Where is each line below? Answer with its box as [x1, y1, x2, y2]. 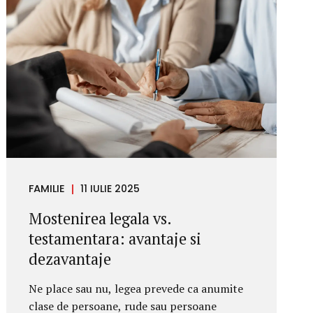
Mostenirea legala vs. [29, 208, 172, 228]
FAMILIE [29, 182, 66, 196]
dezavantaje [29, 249, 112, 269]
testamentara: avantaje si [29, 228, 202, 249]
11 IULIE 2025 [80, 182, 140, 196]
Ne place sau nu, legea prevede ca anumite [29, 280, 244, 296]
